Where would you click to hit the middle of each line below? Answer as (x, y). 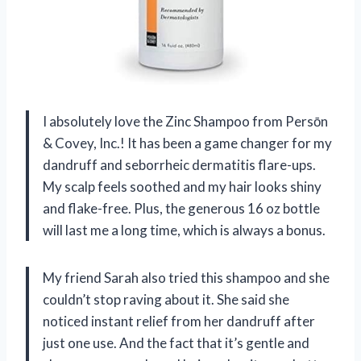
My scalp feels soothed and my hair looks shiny (182, 187)
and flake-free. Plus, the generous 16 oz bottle (181, 208)
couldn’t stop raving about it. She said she (166, 299)
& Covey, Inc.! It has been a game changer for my (187, 143)
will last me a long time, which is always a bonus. (184, 230)
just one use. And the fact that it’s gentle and (176, 343)
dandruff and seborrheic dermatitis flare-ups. (179, 165)
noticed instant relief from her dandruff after (179, 321)
